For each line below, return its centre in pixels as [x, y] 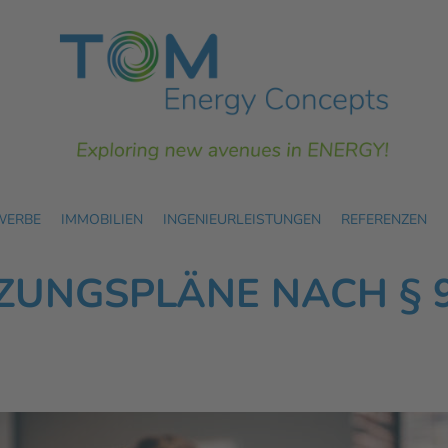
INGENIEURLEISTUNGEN [242, 220]
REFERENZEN [384, 220]
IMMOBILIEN [102, 220]
